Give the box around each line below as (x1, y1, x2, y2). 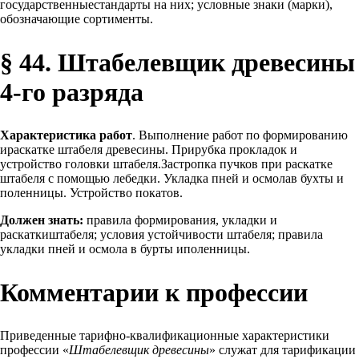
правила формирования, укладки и (83, 213, 277, 228)
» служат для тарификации (209, 343, 356, 357)
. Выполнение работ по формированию (132, 128, 348, 143)
